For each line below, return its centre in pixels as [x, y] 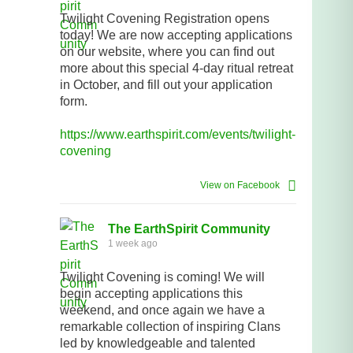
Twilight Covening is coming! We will [162, 277]
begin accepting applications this [151, 293]
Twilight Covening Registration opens [165, 18]
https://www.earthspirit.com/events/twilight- [178, 134]
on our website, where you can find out [167, 51]
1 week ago [133, 243]
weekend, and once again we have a [162, 310]
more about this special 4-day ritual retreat [176, 68]
